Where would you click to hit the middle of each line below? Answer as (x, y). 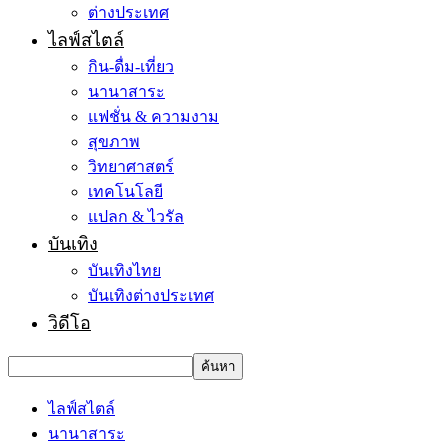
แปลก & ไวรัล (136, 216)
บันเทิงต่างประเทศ (151, 295)
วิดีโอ (69, 323)
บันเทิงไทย (124, 270)
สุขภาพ (114, 141)
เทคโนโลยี (125, 191)
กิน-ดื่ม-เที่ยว (131, 66)
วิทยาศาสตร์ (131, 166)
